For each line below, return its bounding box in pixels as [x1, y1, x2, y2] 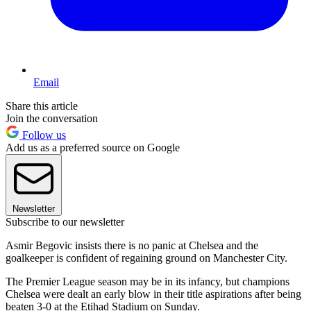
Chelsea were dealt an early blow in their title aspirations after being [6, 288, 301, 301]
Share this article [6, 100, 78, 112]
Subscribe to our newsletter [6, 216, 124, 228]
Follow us [19, 129, 66, 142]
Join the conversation [6, 112, 98, 125]
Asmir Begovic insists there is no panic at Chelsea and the [6, 239, 258, 252]
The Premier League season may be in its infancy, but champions [6, 276, 289, 288]
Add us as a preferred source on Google [6, 142, 180, 154]
